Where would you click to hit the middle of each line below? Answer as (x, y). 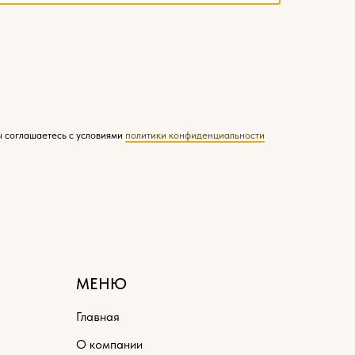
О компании (109, 344)
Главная (98, 316)
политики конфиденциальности (195, 135)
